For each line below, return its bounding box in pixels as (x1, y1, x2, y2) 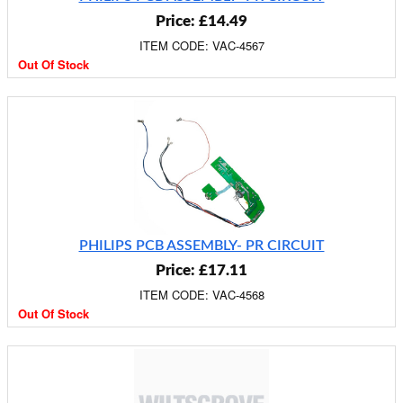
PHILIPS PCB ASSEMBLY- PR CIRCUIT (78, 238, 325, 253)
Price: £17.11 (156, 263, 247, 278)
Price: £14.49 (156, 13, 247, 29)
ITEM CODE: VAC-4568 (139, 286, 264, 303)
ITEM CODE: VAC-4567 (139, 37, 264, 54)
